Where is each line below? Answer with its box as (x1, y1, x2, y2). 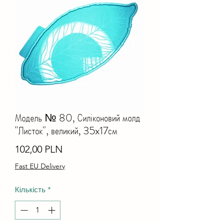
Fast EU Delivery (15, 161, 65, 170)
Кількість (15, 184, 46, 194)
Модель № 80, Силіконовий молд (15, 110, 140, 125)
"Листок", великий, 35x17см (15, 122, 117, 138)
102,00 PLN (15, 143, 63, 155)
